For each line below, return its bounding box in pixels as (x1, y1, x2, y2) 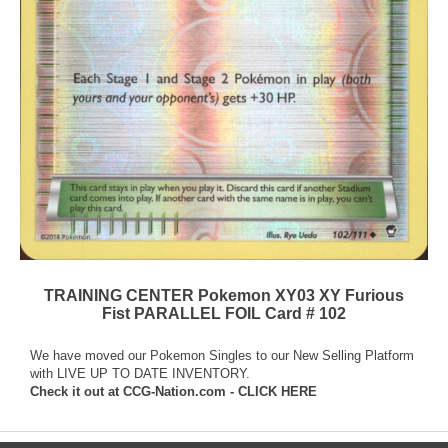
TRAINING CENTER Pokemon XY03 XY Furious (44, 286, 404, 304)
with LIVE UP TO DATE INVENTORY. (30, 365, 250, 381)
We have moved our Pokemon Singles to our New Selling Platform (30, 347, 414, 363)
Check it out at (30, 383, 123, 399)
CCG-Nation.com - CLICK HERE (123, 383, 317, 399)
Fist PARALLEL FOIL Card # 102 (102, 304, 346, 322)
